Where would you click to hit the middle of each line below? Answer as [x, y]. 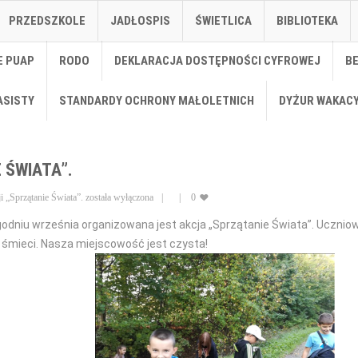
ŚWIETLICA [223, 21]
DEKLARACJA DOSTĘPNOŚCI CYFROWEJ [217, 61]
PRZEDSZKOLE [47, 21]
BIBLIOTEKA [307, 21]
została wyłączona [118, 197]
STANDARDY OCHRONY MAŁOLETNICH [157, 101]
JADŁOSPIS [140, 21]
